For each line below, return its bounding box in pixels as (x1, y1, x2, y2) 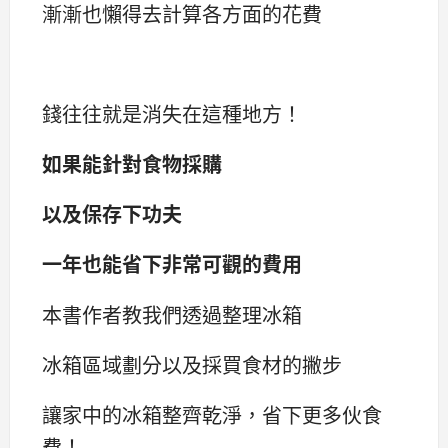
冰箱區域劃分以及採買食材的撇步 (42, 349, 342, 379)
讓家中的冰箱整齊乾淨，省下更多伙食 (42, 399, 382, 429)
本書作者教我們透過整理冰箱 (42, 299, 302, 329)
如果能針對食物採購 (42, 149, 222, 179)
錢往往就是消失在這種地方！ (42, 99, 302, 129)
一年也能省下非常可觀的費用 (42, 249, 302, 279)
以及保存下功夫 (42, 199, 182, 229)
